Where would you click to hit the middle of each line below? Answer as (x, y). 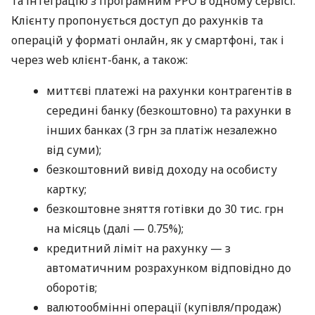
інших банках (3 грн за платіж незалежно (162, 130)
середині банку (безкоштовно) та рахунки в (169, 111)
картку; (66, 189)
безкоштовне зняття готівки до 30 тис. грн (165, 209)
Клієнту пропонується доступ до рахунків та (137, 21)
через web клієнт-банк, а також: (99, 60)
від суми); (74, 150)
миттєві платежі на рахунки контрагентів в (169, 91)
